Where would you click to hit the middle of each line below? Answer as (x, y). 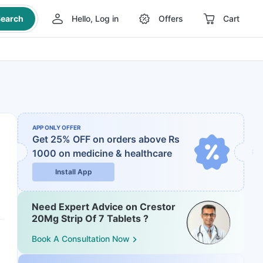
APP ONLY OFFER (57, 127)
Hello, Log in (95, 18)
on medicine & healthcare (115, 153)
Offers (171, 18)
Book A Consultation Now (81, 239)
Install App (73, 172)
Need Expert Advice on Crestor (104, 207)
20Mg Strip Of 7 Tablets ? (90, 218)
